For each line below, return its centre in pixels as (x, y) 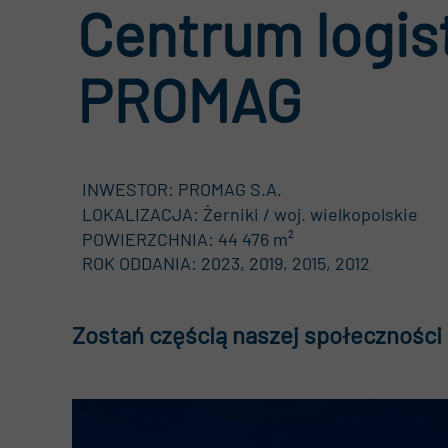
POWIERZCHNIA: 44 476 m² (188, 239)
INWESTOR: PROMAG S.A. (182, 189)
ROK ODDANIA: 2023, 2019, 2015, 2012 (226, 263)
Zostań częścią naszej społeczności (257, 334)
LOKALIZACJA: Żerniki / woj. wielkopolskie (250, 214)
